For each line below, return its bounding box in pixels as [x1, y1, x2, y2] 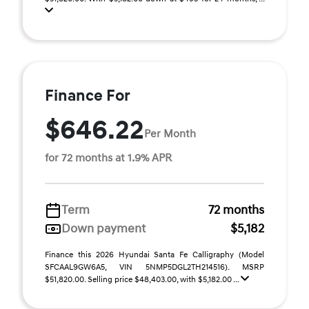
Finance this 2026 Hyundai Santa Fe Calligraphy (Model [45, 250, 264, 260]
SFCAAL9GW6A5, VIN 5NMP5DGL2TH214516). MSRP [45, 262, 264, 272]
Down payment [61, 221, 146, 237]
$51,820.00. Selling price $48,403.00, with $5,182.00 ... [45, 275, 241, 285]
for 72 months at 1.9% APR [45, 151, 172, 165]
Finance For [45, 86, 130, 106]
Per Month [144, 126, 196, 141]
